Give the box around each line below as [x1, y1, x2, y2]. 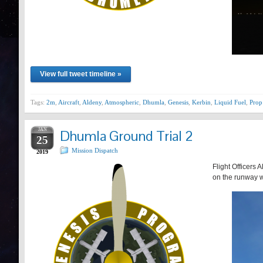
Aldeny [82, 98, 102, 106]
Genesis [168, 98, 188, 106]
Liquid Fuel [214, 98, 246, 106]
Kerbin [192, 98, 211, 106]
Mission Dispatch [72, 146, 118, 154]
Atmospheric [104, 98, 139, 106]
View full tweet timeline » [40, 69, 122, 78]
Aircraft [58, 98, 79, 106]
